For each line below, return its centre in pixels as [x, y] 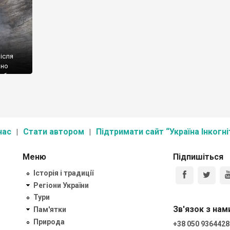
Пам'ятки [50, 210]
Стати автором [54, 132]
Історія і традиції [63, 173]
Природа [49, 222]
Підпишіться [198, 157]
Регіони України [61, 185]
